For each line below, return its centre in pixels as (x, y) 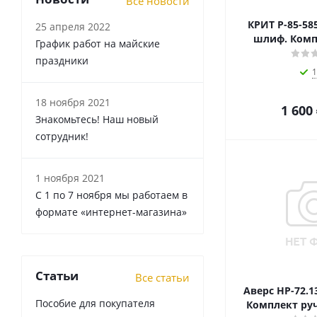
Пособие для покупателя (95, 303)
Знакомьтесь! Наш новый (97, 119)
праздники (62, 60)
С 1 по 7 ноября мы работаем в (111, 195)
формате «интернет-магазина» (111, 212)
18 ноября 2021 (73, 102)
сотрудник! (62, 136)
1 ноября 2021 (70, 178)
